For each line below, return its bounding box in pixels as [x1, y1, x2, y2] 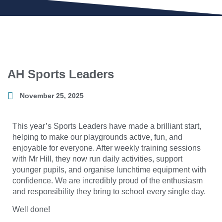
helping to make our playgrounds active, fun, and [12, 132, 182, 141]
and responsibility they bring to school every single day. [12, 187, 206, 196]
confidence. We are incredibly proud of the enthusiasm [12, 176, 203, 185]
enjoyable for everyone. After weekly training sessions [12, 143, 201, 152]
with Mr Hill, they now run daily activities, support [12, 154, 182, 163]
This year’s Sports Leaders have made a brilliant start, [12, 121, 201, 130]
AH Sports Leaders [7, 67, 114, 81]
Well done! [12, 205, 50, 214]
